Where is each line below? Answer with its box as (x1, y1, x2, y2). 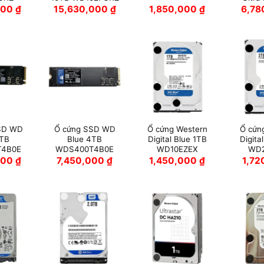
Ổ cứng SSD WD (54, 124, 115, 134)
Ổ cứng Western (147, 124, 207, 134)
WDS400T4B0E (55, 144, 114, 154)
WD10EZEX (156, 144, 198, 154)
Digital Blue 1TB (147, 134, 207, 144)
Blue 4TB (67, 134, 103, 144)
